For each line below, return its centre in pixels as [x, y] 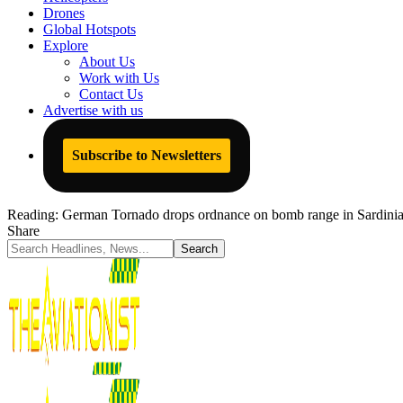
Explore [66, 45]
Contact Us [111, 94]
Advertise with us [93, 110]
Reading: [33, 215]
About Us [107, 62]
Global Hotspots [90, 29]
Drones [64, 13]
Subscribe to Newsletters [147, 155]
